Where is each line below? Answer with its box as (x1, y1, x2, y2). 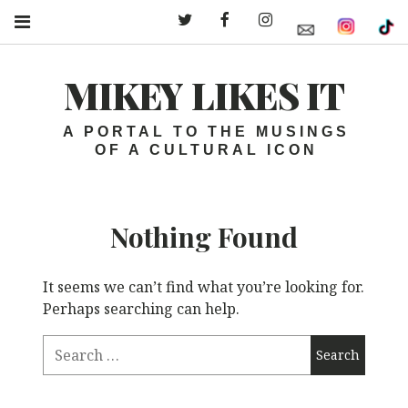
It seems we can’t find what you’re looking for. (43, 276, 364, 297)
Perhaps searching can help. (43, 298, 240, 319)
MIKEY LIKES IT (63, 70, 345, 119)
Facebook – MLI (237, 12, 326, 28)
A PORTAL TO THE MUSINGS (62, 124, 350, 140)
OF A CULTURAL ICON (94, 142, 318, 158)
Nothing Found (110, 218, 298, 255)
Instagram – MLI (277, 12, 369, 28)
